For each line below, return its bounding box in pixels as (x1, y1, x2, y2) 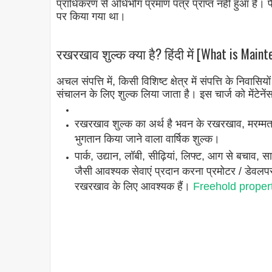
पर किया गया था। (56, 10, 126, 23)
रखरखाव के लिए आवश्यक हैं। (75, 180, 193, 193)
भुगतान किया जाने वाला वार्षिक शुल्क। (75, 133, 220, 146)
